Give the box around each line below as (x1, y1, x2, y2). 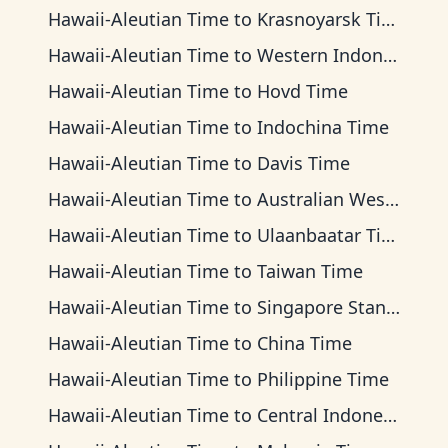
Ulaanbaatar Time (257, 223, 381, 247)
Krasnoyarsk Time (257, 7, 381, 31)
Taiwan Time (257, 259, 363, 283)
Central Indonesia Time (257, 403, 383, 427)
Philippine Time (257, 367, 389, 391)
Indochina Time (257, 115, 389, 139)
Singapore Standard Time (257, 295, 386, 319)
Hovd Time (257, 79, 348, 103)
